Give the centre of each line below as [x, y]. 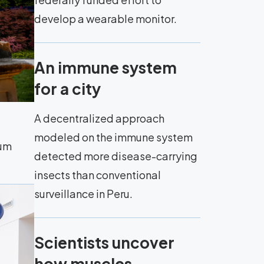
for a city [67, 89]
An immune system [105, 67]
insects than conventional [98, 175]
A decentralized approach [99, 118]
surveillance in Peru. [83, 194]
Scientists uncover [104, 242]
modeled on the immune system [113, 137]
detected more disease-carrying [116, 156]
